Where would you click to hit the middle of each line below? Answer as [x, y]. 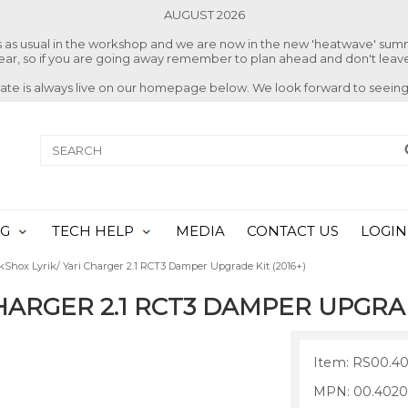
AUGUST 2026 [204, 15]
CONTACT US [293, 231]
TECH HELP [93, 231]
